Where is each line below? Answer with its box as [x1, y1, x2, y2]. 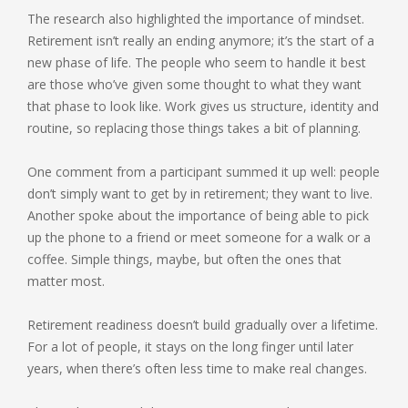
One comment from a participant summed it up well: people [27, 163, 380, 181]
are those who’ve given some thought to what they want [27, 76, 362, 94]
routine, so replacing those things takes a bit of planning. [27, 119, 361, 138]
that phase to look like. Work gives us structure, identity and [27, 97, 379, 116]
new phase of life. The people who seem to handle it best [27, 54, 366, 72]
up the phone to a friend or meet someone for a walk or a [27, 229, 371, 247]
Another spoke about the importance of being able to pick [27, 207, 369, 225]
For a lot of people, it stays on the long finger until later [27, 338, 353, 356]
